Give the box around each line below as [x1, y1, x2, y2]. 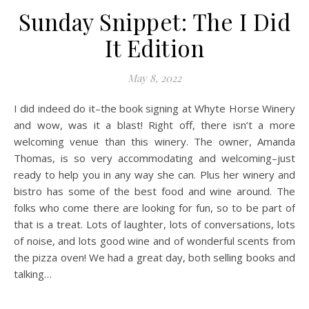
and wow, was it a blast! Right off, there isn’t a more [14, 118, 295, 132]
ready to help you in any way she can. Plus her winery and [14, 168, 295, 181]
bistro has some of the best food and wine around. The [14, 184, 295, 198]
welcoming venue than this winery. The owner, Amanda [14, 134, 295, 148]
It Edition [105, 32, 204, 63]
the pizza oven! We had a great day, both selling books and [14, 250, 295, 264]
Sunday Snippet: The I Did [18, 6, 291, 37]
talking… [14, 267, 52, 281]
